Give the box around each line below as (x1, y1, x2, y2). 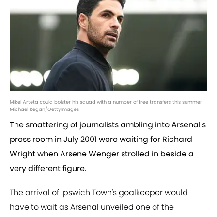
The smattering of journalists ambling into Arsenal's (10, 119, 206, 131)
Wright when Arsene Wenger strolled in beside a (10, 148, 194, 160)
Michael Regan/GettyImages (10, 106, 79, 113)
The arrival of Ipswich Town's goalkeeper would (10, 187, 188, 199)
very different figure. (10, 163, 86, 174)
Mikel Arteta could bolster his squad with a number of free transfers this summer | (10, 98, 205, 106)
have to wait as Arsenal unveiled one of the (10, 201, 174, 213)
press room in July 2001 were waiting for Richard (10, 134, 192, 145)
